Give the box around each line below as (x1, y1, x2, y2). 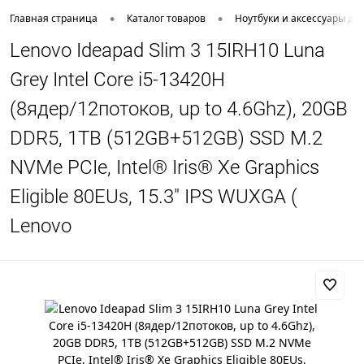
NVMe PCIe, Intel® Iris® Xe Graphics (10, 156, 319, 179)
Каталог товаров (127, 11, 206, 26)
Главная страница (10, 11, 97, 26)
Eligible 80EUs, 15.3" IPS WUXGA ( (10, 185, 297, 208)
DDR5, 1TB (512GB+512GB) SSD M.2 (10, 127, 323, 149)
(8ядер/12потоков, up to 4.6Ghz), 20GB (10, 97, 348, 120)
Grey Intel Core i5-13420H (10, 68, 225, 91)
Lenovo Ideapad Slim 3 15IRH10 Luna (10, 39, 325, 62)
